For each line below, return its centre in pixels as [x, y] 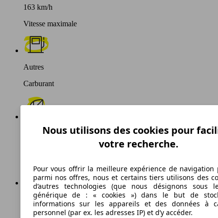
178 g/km [38, 133]
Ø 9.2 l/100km [46, 200]
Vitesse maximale [50, 24]
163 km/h [38, 7]
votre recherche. [138, 144]
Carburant [39, 84]
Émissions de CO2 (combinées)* [74, 150]
